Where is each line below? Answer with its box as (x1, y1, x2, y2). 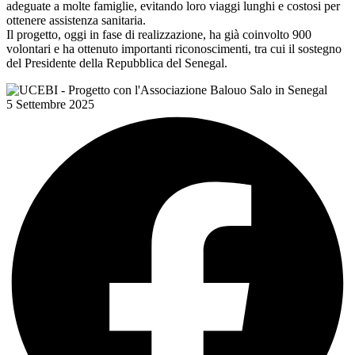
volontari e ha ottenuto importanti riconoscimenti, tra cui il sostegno (6, 42, 342, 56)
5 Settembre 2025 (6, 97, 94, 112)
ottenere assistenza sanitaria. (6, 13, 146, 28)
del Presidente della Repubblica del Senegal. (6, 56, 227, 71)
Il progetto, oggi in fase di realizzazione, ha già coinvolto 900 (6, 28, 311, 42)
